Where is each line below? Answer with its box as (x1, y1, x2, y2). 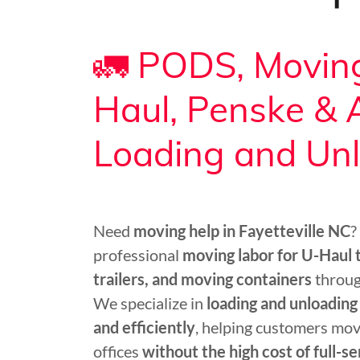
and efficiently (93, 317, 195, 337)
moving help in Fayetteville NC (133, 221, 350, 240)
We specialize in (93, 293, 207, 313)
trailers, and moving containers (93, 269, 312, 288)
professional (93, 245, 182, 264)
